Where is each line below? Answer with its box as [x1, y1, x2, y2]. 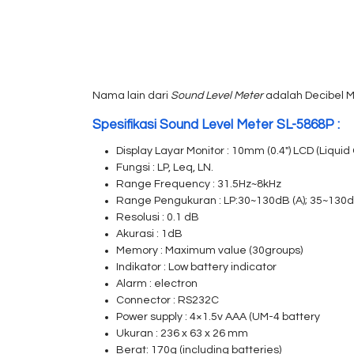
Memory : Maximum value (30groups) [116, 245, 303, 256]
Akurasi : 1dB [116, 228, 183, 239]
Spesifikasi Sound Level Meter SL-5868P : [92, 118, 340, 132]
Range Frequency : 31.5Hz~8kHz [116, 179, 281, 190]
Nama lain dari [92, 90, 171, 101]
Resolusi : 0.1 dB [116, 212, 199, 223]
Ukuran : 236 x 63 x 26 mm [116, 328, 248, 339]
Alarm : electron [116, 278, 198, 289]
